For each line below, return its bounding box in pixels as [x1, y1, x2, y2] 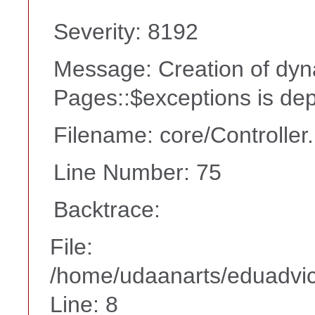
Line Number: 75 [53, 160, 221, 186]
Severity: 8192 [53, 19, 198, 45]
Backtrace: [53, 197, 160, 223]
